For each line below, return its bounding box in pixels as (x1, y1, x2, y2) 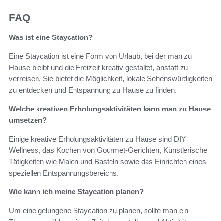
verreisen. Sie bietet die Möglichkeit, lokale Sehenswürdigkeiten (9, 74, 212, 83)
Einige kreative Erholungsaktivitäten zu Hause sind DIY (9, 135, 186, 144)
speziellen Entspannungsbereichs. (9, 169, 119, 178)
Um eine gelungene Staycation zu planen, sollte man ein (9, 206, 188, 215)
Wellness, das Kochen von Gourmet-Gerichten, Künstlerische (9, 146, 207, 155)
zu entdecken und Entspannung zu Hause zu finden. (9, 86, 177, 95)
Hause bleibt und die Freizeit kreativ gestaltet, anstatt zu (9, 63, 188, 72)
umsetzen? (9, 116, 47, 125)
